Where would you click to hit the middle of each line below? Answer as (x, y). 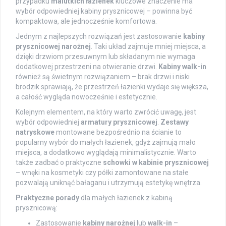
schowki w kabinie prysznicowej (156, 163)
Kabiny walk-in (182, 67)
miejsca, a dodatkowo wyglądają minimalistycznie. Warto (106, 153)
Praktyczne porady (47, 198)
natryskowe (35, 132)
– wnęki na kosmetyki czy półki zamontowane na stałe (102, 173)
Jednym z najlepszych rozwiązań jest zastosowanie (99, 37)
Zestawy (175, 122)
